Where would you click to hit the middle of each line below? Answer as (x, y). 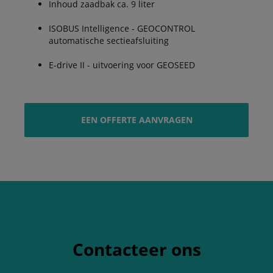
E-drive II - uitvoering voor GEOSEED (122, 65)
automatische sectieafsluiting (109, 41)
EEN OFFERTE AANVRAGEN (136, 120)
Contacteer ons (136, 249)
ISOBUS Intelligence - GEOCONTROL (122, 28)
